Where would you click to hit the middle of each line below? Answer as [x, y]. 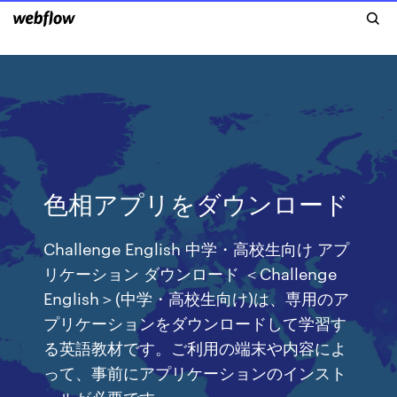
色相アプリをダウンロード [197, 202]
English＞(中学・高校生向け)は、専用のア [197, 297]
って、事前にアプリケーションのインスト [195, 372]
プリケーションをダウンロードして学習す [195, 322]
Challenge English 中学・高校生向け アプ [197, 248]
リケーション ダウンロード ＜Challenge [191, 272]
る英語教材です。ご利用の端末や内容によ [195, 347]
